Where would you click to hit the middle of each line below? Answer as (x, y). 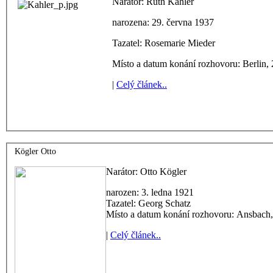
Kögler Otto (35, 152)
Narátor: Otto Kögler (146, 172)
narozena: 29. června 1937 (163, 22)
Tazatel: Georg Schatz (148, 204)
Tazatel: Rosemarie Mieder (164, 43)
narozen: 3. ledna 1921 (150, 193)
